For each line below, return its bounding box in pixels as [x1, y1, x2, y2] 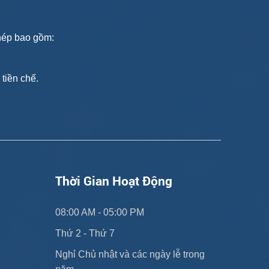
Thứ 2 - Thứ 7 [55, 228, 115, 238]
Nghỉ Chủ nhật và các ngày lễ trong [55, 249, 205, 259]
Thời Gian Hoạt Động [55, 172, 172, 189]
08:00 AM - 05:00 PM [55, 207, 144, 217]
